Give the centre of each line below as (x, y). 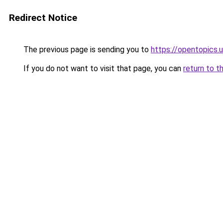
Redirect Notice (43, 18)
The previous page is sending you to (86, 50)
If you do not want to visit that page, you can (102, 68)
